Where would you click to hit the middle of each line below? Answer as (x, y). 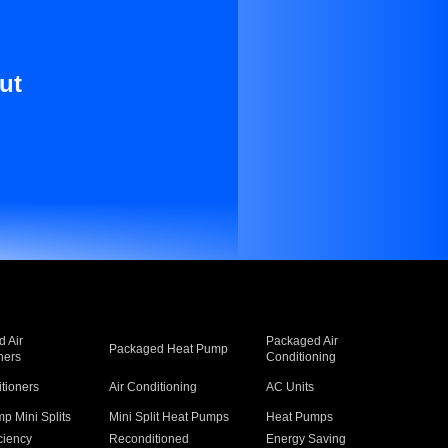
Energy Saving (306, 439)
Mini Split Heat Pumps (168, 417)
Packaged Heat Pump (168, 349)
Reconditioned (148, 439)
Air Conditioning (152, 387)
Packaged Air (302, 341)
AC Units (290, 387)
